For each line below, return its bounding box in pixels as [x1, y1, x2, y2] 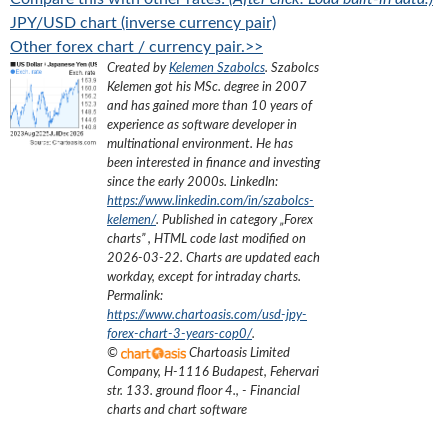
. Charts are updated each [180, 251, 320, 265]
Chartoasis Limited [186, 346, 290, 360]
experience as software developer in [107, 118, 297, 132]
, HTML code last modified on [148, 232, 306, 246]
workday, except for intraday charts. [107, 270, 301, 284]
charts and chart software [107, 403, 247, 417]
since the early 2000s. [107, 175, 227, 189]
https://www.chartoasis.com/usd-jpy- [107, 308, 307, 322]
